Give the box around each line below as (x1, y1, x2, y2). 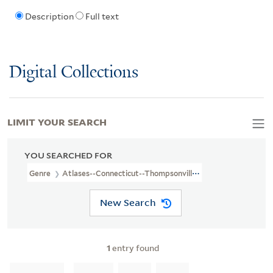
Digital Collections (9, 63, 138, 82)
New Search (99, 196, 156, 209)
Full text (85, 12, 119, 22)
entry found (110, 241, 159, 253)
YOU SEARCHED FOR (24, 150, 112, 160)
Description (24, 12, 74, 22)
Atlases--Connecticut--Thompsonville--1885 (62, 168, 219, 178)
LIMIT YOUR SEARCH (7, 114, 107, 128)
